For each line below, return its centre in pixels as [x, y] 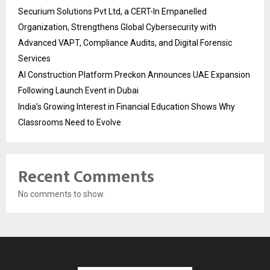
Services [34, 58]
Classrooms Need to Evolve [70, 122]
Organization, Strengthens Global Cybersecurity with [117, 27]
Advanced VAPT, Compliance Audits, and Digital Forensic [125, 42]
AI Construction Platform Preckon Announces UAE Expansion [134, 74]
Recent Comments [86, 177]
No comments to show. [61, 194]
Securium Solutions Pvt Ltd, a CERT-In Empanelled [112, 11]
